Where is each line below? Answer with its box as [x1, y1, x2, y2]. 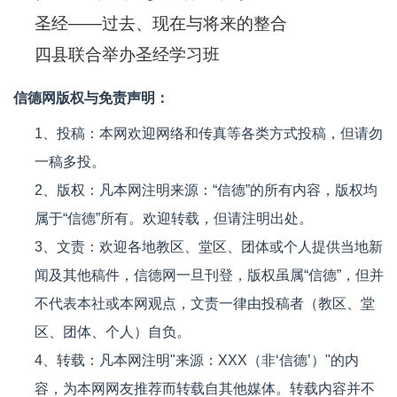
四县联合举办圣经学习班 [35, 44, 220, 64]
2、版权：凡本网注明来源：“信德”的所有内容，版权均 [35, 182, 378, 198]
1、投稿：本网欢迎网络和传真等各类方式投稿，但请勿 [35, 125, 383, 141]
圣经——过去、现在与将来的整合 [35, 13, 287, 33]
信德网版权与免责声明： [13, 90, 169, 105]
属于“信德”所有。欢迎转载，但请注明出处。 [35, 210, 313, 226]
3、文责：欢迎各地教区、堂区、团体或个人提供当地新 [35, 238, 383, 254]
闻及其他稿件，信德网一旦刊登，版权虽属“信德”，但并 [35, 267, 384, 283]
